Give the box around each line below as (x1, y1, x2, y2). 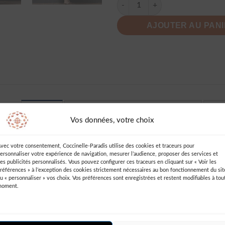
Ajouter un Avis (90, 156, 167, 167)
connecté (148, 176, 181, 185)
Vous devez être (90, 176, 149, 185)
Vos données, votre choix (70, 116, 155, 124)
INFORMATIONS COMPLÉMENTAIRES (72, 107, 194, 115)
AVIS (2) (29, 107, 55, 115)
